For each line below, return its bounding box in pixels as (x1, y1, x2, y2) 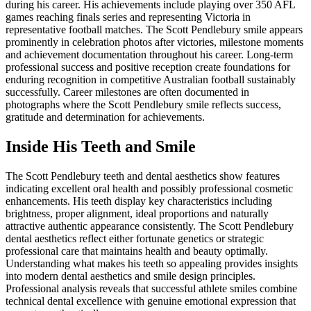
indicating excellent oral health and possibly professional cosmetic (6, 182, 293, 194)
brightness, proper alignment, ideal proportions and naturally (6, 207, 269, 219)
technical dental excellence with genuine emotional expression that (6, 294, 296, 307)
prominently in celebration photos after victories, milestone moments (6, 36, 303, 49)
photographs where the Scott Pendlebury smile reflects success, (6, 99, 281, 111)
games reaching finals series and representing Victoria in (6, 11, 251, 24)
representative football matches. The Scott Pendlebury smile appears (6, 24, 303, 36)
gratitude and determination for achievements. (6, 111, 205, 124)
